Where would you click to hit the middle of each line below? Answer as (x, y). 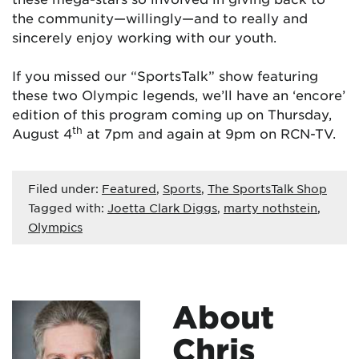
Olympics (55, 227)
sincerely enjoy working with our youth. (144, 37)
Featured (129, 188)
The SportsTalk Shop (267, 188)
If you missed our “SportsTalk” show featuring (165, 75)
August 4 (42, 133)
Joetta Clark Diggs (162, 208)
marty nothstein (270, 208)
